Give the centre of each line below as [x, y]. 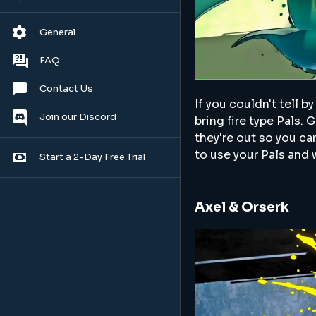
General [57, 32]
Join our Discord [78, 117]
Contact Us [66, 89]
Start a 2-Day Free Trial [92, 157]
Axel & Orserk [242, 207]
